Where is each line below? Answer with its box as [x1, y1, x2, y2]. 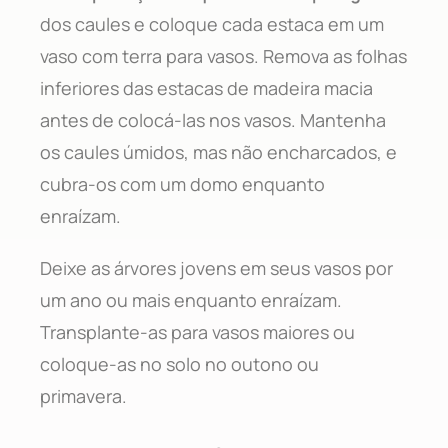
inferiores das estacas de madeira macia [40, 75, 373, 100]
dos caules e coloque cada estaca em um [40, 11, 384, 36]
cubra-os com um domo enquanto [40, 171, 325, 196]
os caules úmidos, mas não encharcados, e [40, 139, 397, 164]
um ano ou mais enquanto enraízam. [40, 287, 342, 312]
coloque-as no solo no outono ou [40, 351, 319, 376]
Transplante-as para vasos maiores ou [40, 319, 355, 344]
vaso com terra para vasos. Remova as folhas [40, 43, 407, 68]
